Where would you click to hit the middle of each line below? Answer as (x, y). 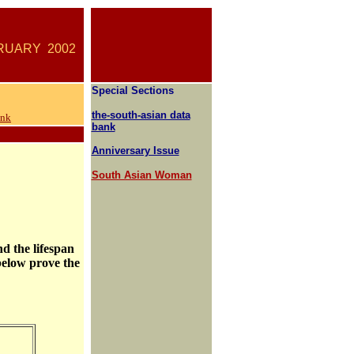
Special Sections (134, 90)
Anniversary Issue (135, 151)
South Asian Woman (141, 175)
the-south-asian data (141, 115)
